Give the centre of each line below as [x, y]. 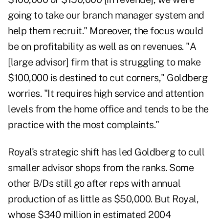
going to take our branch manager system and [106, 15]
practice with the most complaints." [84, 125]
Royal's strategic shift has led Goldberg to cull [106, 152]
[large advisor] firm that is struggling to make [104, 62]
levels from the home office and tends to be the [108, 109]
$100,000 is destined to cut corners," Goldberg [108, 78]
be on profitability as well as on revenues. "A [102, 47]
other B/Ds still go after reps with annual [94, 184]
